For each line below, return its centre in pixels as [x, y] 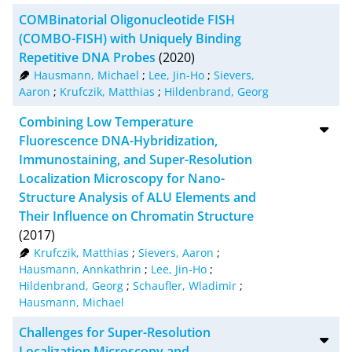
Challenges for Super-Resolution [115, 332]
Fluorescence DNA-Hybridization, [118, 140]
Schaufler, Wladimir [185, 285]
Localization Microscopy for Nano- [122, 178]
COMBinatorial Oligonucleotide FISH [127, 19]
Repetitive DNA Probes [87, 57]
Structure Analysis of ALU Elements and [137, 197]
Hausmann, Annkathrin [80, 269]
